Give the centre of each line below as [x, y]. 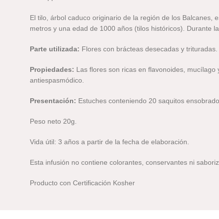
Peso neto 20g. [54, 121]
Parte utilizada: [55, 49]
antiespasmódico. [57, 80]
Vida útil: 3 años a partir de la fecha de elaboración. [110, 142]
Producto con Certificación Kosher [83, 183]
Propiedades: [52, 69]
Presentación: [54, 100]
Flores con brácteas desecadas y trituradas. [149, 49]
